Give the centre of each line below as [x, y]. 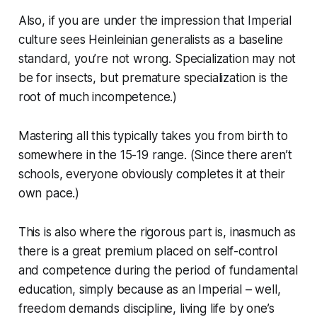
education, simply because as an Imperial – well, [149, 289]
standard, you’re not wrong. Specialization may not [157, 58]
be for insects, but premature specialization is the [153, 77]
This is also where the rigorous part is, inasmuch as [157, 232]
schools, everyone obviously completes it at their [151, 174]
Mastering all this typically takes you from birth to [153, 136]
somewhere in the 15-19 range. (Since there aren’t [155, 155]
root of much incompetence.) [98, 97]
